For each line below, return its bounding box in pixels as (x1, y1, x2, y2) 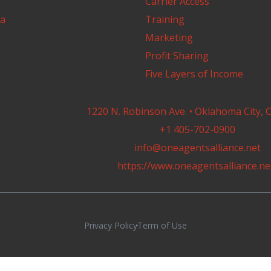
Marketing (145, 31, 193, 44)
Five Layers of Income (145, 67, 243, 80)
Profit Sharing (145, 49, 209, 62)
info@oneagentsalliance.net (134, 140, 261, 154)
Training (145, 13, 184, 26)
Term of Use (137, 219, 187, 231)
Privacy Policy (83, 219, 137, 231)
